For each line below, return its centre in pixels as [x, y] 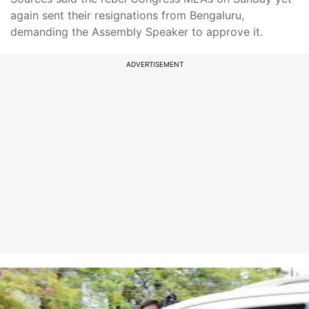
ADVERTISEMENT [154, 64]
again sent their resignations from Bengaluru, [127, 15]
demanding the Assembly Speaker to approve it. [137, 32]
